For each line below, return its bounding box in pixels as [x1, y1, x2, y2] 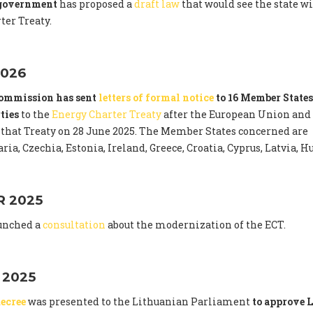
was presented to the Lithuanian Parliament [26, 295, 252, 309]
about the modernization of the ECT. [105, 218, 286, 232]
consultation [43, 218, 105, 232]
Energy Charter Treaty [52, 108, 161, 122]
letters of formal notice [99, 91, 214, 105]
